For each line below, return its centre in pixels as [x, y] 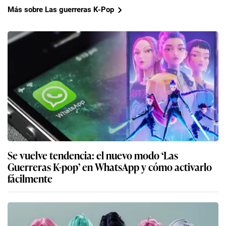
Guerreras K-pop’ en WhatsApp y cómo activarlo [110, 166]
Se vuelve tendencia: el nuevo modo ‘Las [93, 155]
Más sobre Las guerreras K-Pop [61, 10]
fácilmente [30, 178]
